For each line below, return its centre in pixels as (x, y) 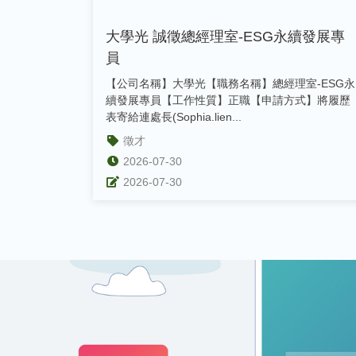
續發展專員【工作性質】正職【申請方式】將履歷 (228, 100)
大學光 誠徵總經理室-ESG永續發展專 (225, 36)
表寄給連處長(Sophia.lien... (174, 116)
